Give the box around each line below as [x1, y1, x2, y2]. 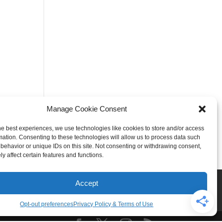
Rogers [6, 177, 31, 185]
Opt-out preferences [20, 201, 74, 208]
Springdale [43, 177, 80, 185]
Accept [75, 178, 98, 187]
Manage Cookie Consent [46, 105, 127, 113]
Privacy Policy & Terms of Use [73, 201, 154, 208]
